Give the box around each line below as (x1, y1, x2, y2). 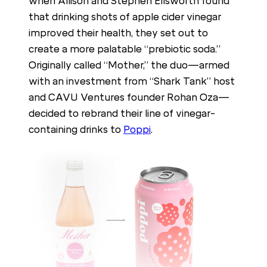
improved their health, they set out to (29, 27, 208, 39)
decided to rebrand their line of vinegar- (29, 108, 215, 120)
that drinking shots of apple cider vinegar (29, 11, 221, 23)
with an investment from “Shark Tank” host (29, 76, 235, 88)
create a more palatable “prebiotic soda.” (29, 44, 221, 55)
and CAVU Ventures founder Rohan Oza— (29, 92, 229, 104)
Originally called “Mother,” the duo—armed (29, 60, 229, 72)
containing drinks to (29, 124, 123, 136)
